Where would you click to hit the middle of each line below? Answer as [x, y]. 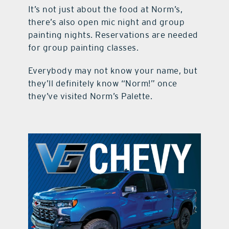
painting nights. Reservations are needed [113, 35]
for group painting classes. [83, 48]
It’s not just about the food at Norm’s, [105, 9]
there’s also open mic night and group [106, 22]
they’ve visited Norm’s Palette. [90, 96]
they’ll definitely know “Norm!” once [102, 83]
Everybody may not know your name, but [113, 71]
